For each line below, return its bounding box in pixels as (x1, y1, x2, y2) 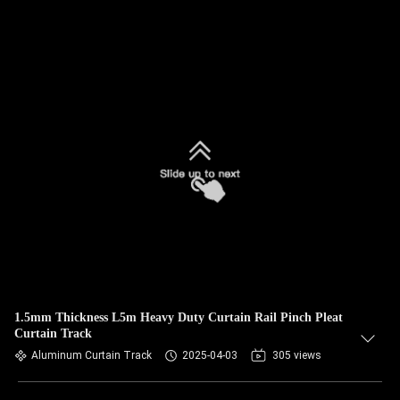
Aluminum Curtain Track (31, 349, 152, 362)
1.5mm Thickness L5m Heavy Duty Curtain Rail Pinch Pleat (14, 311, 343, 324)
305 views (272, 349, 321, 362)
